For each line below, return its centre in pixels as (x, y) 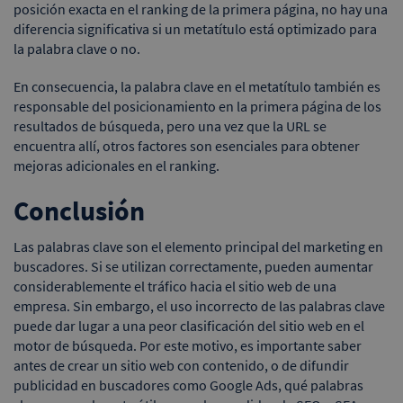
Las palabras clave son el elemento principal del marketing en (198, 246)
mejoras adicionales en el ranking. (116, 165)
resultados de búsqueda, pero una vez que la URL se (170, 125)
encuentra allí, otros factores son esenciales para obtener (187, 145)
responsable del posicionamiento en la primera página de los (197, 106)
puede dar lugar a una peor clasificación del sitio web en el (189, 325)
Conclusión (79, 210)
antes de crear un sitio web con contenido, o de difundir (181, 365)
